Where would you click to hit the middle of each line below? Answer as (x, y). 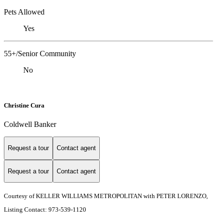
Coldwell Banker (30, 124)
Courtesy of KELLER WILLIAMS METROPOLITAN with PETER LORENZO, (106, 196)
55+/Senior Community (40, 53)
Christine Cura (24, 105)
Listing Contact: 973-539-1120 (46, 210)
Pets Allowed (24, 12)
